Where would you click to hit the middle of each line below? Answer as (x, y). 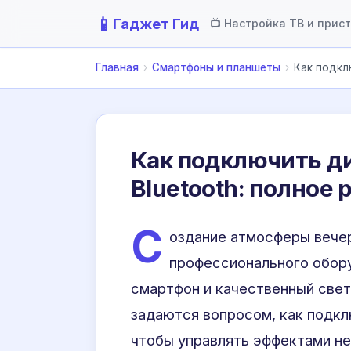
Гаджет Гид (156, 24)
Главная (117, 67)
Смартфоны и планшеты (216, 67)
